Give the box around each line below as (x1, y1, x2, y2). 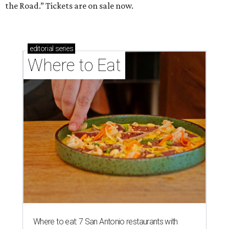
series (53, 44, 74, 53)
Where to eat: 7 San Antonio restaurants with (33, 217, 178, 227)
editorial (30, 44, 54, 53)
